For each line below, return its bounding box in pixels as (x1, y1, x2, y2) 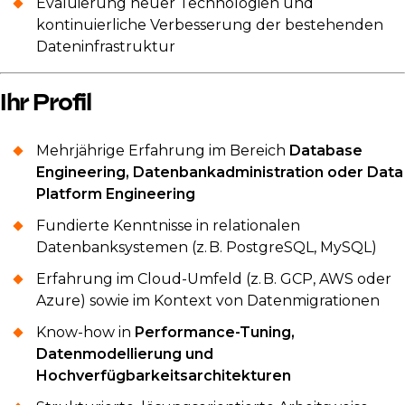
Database (289, 142, 363, 160)
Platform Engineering (36, 185, 195, 203)
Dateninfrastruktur (36, 37, 175, 55)
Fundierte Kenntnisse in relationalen (36, 217, 300, 235)
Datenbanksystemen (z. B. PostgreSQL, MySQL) (36, 239, 377, 257)
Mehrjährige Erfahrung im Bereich (36, 142, 289, 160)
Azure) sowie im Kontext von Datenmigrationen (36, 292, 380, 310)
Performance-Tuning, (135, 324, 295, 342)
